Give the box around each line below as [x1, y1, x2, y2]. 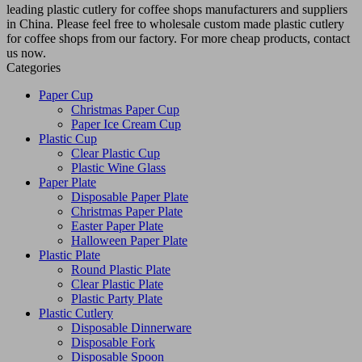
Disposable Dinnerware [71, 320, 192, 335]
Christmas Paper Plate [71, 204, 183, 218]
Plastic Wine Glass [71, 160, 166, 175]
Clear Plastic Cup [71, 145, 160, 160]
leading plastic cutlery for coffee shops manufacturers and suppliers [6, 2, 347, 16]
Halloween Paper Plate [71, 233, 187, 247]
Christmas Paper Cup [71, 102, 179, 116]
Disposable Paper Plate [71, 189, 188, 204]
